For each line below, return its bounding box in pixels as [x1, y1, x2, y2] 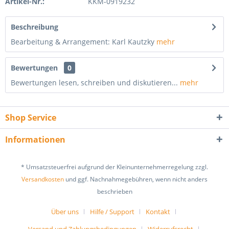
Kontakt [146, 207, 170, 217]
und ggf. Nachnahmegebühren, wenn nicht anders [64, 175, 208, 184]
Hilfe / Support [90, 207, 134, 217]
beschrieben [97, 187, 132, 196]
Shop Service [5, 112, 56, 123]
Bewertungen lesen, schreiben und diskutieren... [11, 78, 178, 87]
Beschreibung [11, 22, 58, 32]
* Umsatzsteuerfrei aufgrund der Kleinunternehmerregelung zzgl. [21, 163, 208, 172]
